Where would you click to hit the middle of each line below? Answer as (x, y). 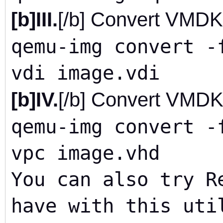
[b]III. (34, 19)
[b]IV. (35, 99)
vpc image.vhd (85, 153)
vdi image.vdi (85, 73)
